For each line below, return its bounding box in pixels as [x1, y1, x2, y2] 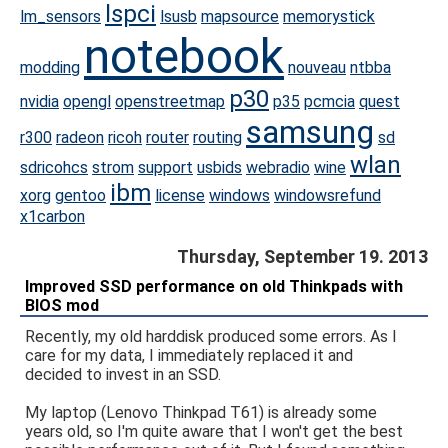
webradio [246, 158, 310, 177]
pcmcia [304, 92, 355, 111]
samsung [246, 113, 374, 151]
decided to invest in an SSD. [25, 365, 222, 384]
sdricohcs [20, 158, 88, 177]
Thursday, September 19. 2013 [177, 246, 428, 267]
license [155, 186, 205, 205]
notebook [84, 28, 284, 85]
